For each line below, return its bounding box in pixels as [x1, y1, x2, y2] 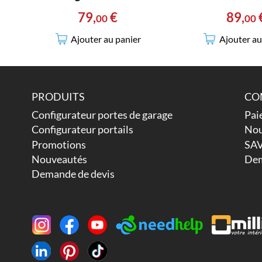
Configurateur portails [31, 123, 133, 136]
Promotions [31, 137, 86, 151]
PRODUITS [31, 89, 85, 103]
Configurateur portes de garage [31, 108, 173, 121]
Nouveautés [31, 152, 87, 166]
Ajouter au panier [71, 33, 142, 44]
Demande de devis [31, 167, 115, 181]
